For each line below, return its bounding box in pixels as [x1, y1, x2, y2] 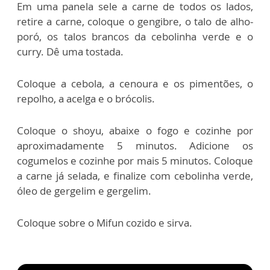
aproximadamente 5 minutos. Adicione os [17, 138, 253, 152]
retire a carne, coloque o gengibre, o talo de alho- [17, 14, 253, 28]
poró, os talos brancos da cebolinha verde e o [17, 29, 253, 43]
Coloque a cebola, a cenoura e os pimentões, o [17, 76, 253, 90]
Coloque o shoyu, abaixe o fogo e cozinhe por [17, 123, 253, 137]
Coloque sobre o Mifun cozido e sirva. [17, 215, 192, 230]
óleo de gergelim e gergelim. [17, 183, 151, 198]
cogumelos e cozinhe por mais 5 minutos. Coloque [17, 153, 253, 168]
